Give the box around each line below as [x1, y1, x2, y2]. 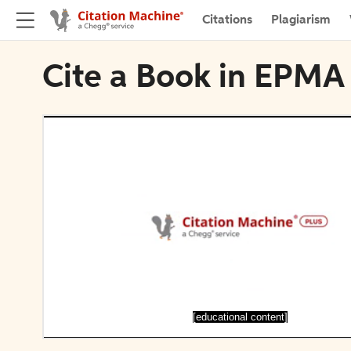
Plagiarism [271, 13, 331, 27]
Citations [202, 13, 252, 27]
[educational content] [192, 310, 288, 323]
